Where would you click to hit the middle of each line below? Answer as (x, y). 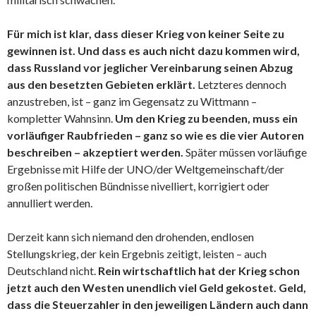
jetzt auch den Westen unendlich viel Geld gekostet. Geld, (157, 287)
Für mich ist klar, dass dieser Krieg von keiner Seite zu (146, 33)
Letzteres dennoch (241, 84)
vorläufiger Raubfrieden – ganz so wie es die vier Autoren (156, 135)
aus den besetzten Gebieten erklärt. (101, 84)
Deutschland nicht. (53, 270)
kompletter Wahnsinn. (61, 118)
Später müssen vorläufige (245, 152)
